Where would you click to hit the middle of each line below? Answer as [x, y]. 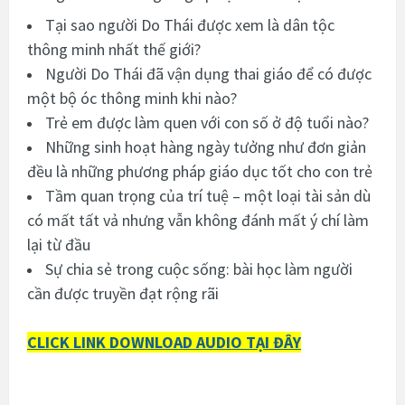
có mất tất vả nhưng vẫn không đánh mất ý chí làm [198, 220]
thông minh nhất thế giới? [114, 49]
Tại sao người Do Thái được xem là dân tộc [190, 24]
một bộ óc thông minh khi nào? [132, 98]
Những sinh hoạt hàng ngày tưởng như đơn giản [206, 146]
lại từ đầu [59, 244]
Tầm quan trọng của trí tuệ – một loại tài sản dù [208, 195]
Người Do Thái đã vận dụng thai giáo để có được [208, 73]
